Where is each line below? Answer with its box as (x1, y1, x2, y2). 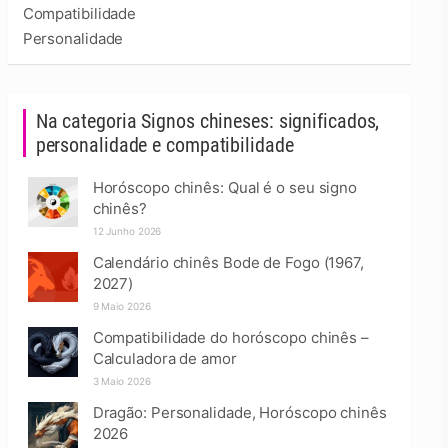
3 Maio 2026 (92, 375, 151, 387)
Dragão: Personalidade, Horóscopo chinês (92, 403, 387, 422)
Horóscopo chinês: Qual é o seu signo (92, 178, 358, 197)
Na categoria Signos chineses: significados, (35, 109, 380, 133)
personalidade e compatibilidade (35, 133, 294, 157)
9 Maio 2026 (92, 300, 151, 312)
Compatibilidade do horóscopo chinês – (92, 328, 369, 347)
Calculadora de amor (92, 349, 237, 368)
